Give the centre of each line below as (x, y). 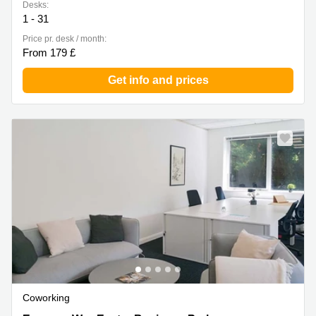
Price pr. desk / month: (65, 39)
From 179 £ (49, 53)
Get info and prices (158, 80)
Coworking (46, 298)
